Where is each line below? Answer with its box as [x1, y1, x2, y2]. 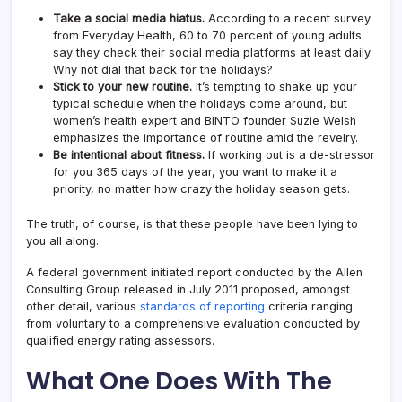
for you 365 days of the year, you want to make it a [53, 164, 337, 179]
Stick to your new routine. [53, 79, 192, 93]
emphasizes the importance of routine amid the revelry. [53, 130, 358, 144]
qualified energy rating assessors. [26, 333, 214, 347]
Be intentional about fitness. [53, 147, 205, 162]
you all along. [26, 233, 99, 248]
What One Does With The [26, 363, 332, 398]
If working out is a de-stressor [205, 147, 375, 162]
